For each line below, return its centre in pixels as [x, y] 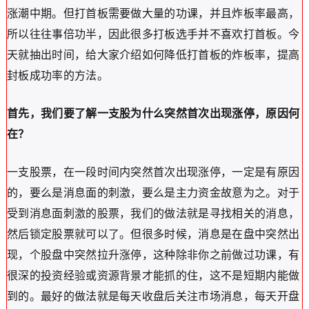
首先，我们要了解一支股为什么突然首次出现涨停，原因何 [153, 113]
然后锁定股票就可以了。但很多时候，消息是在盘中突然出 [153, 234]
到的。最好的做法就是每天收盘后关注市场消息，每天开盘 [153, 296]
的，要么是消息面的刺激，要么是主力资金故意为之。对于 [153, 193]
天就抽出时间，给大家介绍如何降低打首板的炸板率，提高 [153, 55]
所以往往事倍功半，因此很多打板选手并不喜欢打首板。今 [153, 34]
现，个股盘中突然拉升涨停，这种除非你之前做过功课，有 [153, 255]
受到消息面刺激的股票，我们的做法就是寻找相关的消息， [153, 213]
